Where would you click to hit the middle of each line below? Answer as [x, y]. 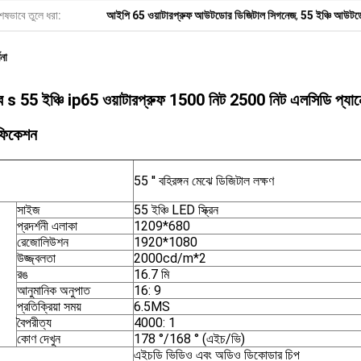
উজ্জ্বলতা [36, 258]
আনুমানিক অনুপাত [54, 290]
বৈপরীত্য [34, 323]
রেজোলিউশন [43, 242]
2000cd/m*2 [170, 258]
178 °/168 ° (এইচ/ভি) [189, 339]
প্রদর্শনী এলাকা [47, 226]
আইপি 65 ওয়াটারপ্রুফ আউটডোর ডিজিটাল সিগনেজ [201, 15]
